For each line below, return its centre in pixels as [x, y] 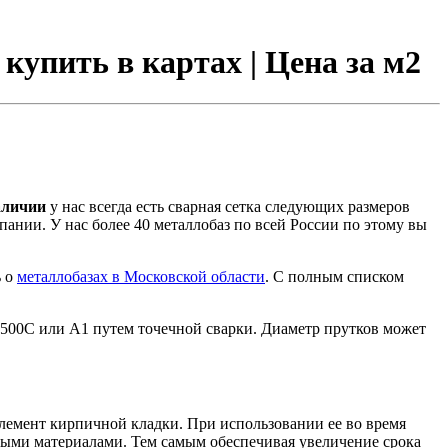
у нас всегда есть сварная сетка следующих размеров [228, 206]
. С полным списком [334, 276]
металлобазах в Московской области [141, 276]
